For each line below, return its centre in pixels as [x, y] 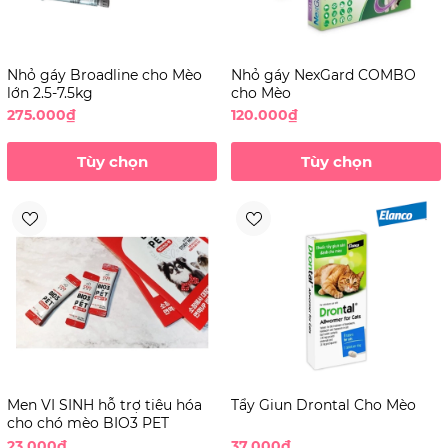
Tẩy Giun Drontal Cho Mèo [323, 405]
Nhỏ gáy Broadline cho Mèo [104, 75]
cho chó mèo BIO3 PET [88, 423]
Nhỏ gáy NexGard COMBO [323, 75]
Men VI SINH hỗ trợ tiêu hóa [104, 405]
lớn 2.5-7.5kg [50, 93]
